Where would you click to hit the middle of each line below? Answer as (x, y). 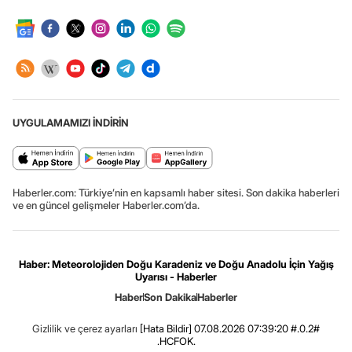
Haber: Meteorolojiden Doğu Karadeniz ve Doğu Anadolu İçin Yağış (176, 264)
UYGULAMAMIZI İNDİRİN (71, 122)
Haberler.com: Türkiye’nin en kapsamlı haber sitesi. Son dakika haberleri (176, 192)
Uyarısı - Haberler (176, 276)
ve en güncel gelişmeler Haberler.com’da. (106, 205)
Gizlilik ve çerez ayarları (85, 328)
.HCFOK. (176, 341)
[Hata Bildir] (166, 328)
